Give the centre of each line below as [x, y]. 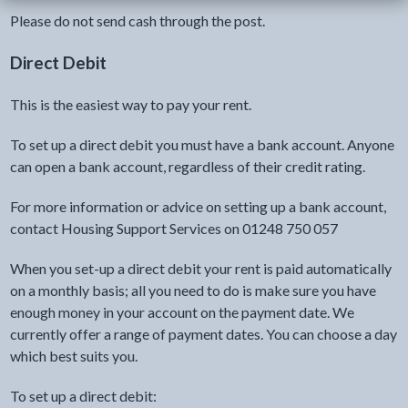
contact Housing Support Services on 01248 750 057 [173, 228]
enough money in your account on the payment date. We [182, 312]
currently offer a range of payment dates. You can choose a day [203, 334]
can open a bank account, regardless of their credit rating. [187, 166]
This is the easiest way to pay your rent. [130, 104]
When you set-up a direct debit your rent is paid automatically [200, 268]
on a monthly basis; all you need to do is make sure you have [193, 290]
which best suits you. [73, 356]
